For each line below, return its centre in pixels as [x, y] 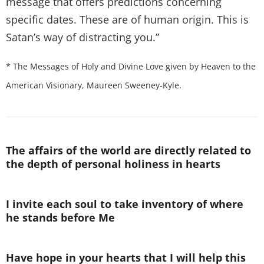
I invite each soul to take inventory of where [125, 204]
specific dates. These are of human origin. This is [127, 19]
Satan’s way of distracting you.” [82, 37]
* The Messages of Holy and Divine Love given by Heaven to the [131, 66]
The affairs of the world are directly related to [128, 150]
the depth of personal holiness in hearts [113, 164]
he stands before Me [60, 217]
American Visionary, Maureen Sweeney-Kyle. [94, 85]
